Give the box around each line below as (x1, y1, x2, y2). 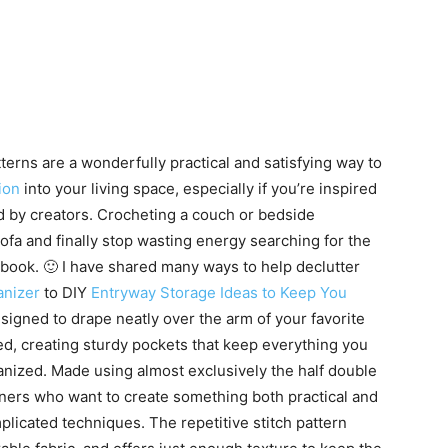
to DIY (40, 283, 87, 302)
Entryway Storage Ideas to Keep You (91, 283, 347, 302)
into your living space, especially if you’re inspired (20, 179, 377, 198)
